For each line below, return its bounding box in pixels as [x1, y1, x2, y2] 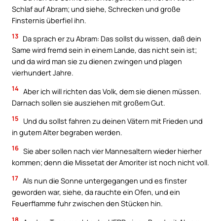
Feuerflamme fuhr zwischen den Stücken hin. [12, 198, 163, 209]
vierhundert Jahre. [12, 68, 74, 78]
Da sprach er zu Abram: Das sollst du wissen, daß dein [21, 34, 201, 44]
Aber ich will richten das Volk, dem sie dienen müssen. [22, 86, 201, 96]
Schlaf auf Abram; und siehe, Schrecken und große [12, 3, 181, 14]
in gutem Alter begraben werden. [12, 127, 122, 138]
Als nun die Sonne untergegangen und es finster [21, 176, 187, 186]
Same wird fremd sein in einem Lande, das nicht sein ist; [12, 45, 197, 55]
